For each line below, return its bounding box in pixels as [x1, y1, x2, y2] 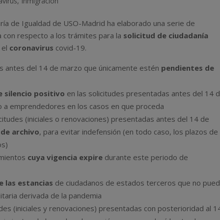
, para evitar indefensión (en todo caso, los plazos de [39, 126, 219, 137]
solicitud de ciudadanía [123, 30, 209, 40]
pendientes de [161, 62, 215, 73]
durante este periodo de [103, 152, 189, 162]
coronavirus [9, 42, 54, 53]
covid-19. [54, 42, 87, 53]
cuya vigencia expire [27, 152, 103, 162]
